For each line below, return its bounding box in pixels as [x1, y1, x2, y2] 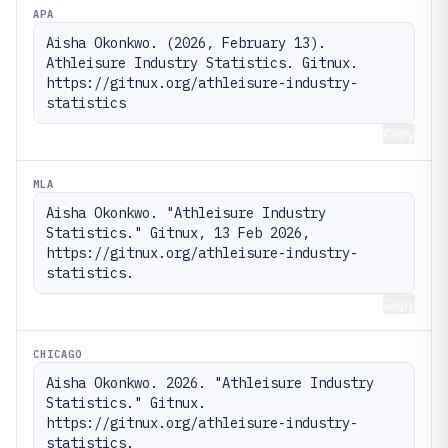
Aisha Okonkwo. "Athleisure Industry [46, 203, 326, 222]
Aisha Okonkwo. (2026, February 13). [46, 33, 326, 52]
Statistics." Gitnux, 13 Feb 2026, [46, 223, 310, 242]
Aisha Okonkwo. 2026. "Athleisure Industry [46, 373, 374, 392]
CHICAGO [33, 346, 83, 361]
